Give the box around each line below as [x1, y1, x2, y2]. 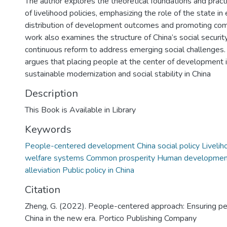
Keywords [25, 123, 71, 136]
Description [25, 87, 78, 100]
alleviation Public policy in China [25, 165, 134, 176]
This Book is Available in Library [25, 104, 136, 116]
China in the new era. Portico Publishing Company [25, 213, 197, 224]
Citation [25, 183, 60, 197]
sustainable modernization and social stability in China [25, 68, 211, 80]
